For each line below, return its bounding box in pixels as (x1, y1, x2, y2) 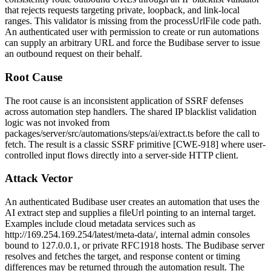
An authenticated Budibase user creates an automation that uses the (5, 196, 260, 207)
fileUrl (119, 207, 144, 218)
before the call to (194, 128, 260, 139)
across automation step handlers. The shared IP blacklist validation (5, 106, 256, 117)
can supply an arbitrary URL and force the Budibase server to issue (5, 38, 260, 48)
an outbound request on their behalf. (5, 48, 142, 59)
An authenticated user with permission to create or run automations (5, 27, 259, 38)
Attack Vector (5, 172, 73, 185)
